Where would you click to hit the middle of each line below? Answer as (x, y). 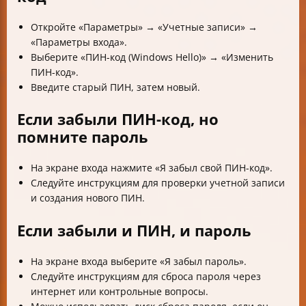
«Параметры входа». (79, 42)
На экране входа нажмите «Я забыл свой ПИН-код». (152, 168)
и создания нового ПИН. (88, 198)
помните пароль (83, 137)
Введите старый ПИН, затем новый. (115, 87)
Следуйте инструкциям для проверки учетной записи (158, 183)
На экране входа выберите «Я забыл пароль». (139, 261)
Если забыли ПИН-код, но (118, 119)
